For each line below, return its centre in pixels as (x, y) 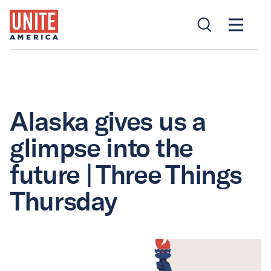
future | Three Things (126, 175)
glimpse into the (101, 148)
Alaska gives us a (108, 122)
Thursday (63, 201)
